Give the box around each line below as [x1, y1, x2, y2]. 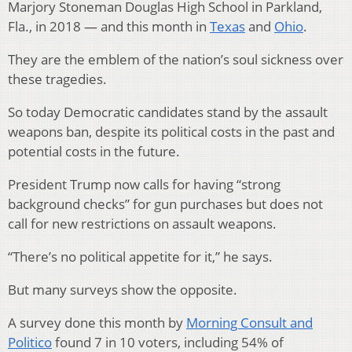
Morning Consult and [186, 313, 313, 332]
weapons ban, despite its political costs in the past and [8, 122, 335, 141]
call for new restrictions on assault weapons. [8, 214, 277, 233]
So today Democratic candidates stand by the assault [8, 102, 328, 121]
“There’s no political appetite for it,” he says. [8, 247, 273, 266]
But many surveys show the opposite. [8, 280, 237, 299]
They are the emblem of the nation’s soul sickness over [8, 49, 343, 68]
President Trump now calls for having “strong [8, 174, 280, 193]
